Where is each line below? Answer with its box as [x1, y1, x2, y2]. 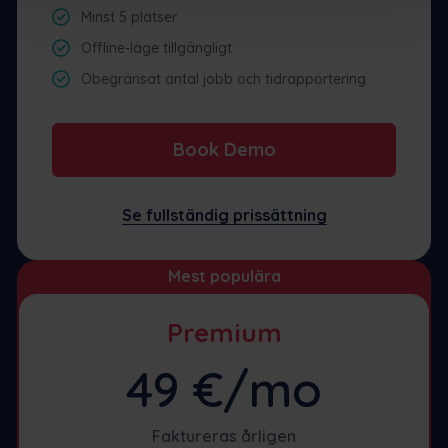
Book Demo [172, 137, 276, 161]
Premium [166, 315, 282, 349]
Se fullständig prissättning [121, 204, 327, 225]
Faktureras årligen [152, 425, 296, 446]
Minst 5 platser [81, 7, 177, 26]
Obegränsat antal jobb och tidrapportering [81, 69, 366, 88]
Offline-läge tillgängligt [81, 38, 232, 57]
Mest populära [167, 265, 281, 286]
